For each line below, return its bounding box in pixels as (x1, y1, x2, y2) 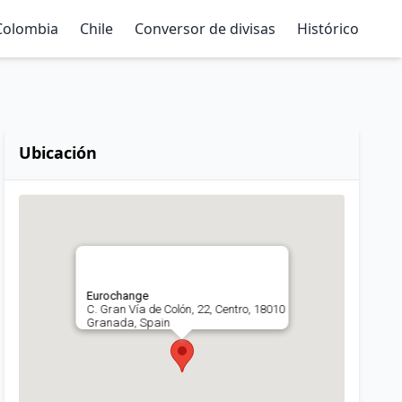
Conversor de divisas (135, 19, 275, 39)
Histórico (297, 19, 359, 39)
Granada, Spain (86, 316, 170, 329)
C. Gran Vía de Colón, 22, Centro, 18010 (86, 302, 285, 316)
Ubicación (19, 142, 98, 163)
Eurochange (86, 289, 149, 302)
